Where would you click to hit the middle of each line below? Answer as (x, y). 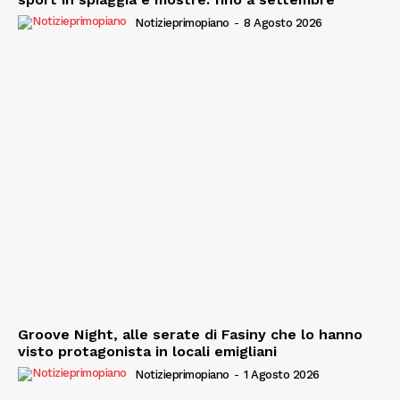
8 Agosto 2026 (283, 23)
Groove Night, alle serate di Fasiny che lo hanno (190, 334)
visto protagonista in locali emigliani (147, 351)
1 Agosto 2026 (282, 374)
